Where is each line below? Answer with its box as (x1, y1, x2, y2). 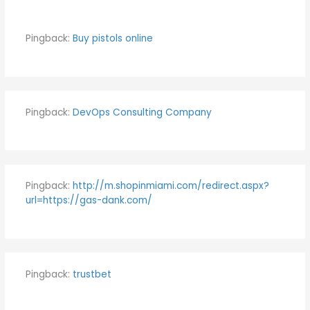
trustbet (72, 267, 111, 281)
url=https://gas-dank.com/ (25, 194, 152, 208)
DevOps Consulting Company (72, 105, 212, 119)
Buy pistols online (72, 32, 153, 46)
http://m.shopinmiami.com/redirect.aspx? (72, 179, 269, 193)
